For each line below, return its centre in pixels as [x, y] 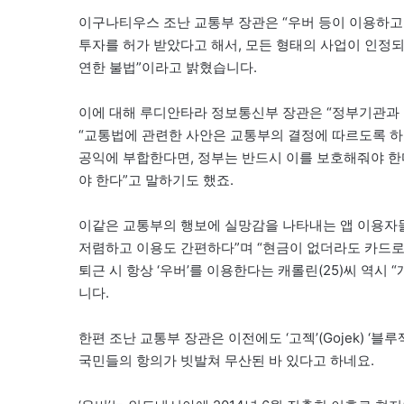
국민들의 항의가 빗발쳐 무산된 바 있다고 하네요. [226, 360]
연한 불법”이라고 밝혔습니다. [168, 67]
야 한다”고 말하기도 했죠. [156, 179]
